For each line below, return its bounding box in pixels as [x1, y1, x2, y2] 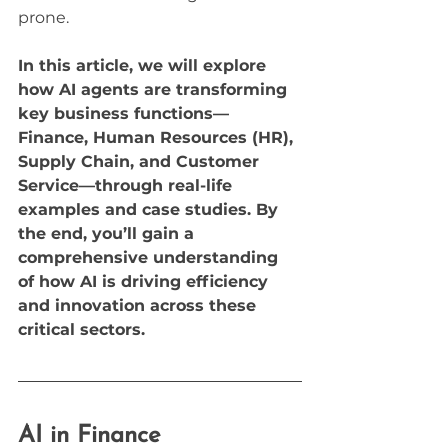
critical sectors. [18, 319, 145, 339]
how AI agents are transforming [18, 79, 292, 99]
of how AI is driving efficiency [18, 271, 273, 291]
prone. [18, 7, 69, 27]
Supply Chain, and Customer [18, 151, 264, 171]
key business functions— [18, 103, 229, 123]
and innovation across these [18, 295, 261, 315]
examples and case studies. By [18, 199, 283, 219]
